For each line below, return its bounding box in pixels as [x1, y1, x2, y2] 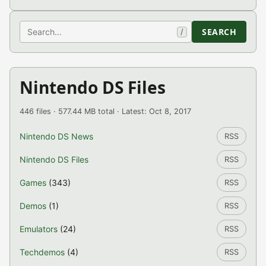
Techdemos [20, 247, 65, 257]
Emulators [20, 224, 58, 234]
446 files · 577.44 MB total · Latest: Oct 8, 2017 [20, 107, 191, 116]
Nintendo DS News [20, 131, 93, 141]
